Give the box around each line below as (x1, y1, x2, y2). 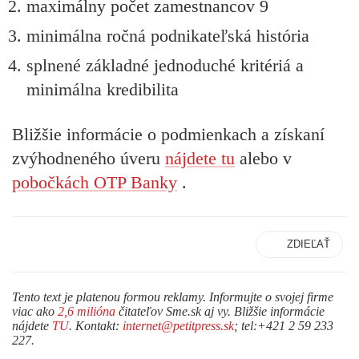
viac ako (12, 304, 58, 318)
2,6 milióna (58, 304, 115, 318)
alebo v (240, 148, 296, 169)
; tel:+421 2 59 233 (234, 318, 333, 333)
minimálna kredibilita (26, 79, 179, 99)
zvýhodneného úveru (12, 148, 165, 169)
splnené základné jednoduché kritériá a (26, 54, 304, 75)
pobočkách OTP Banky (12, 172, 177, 193)
